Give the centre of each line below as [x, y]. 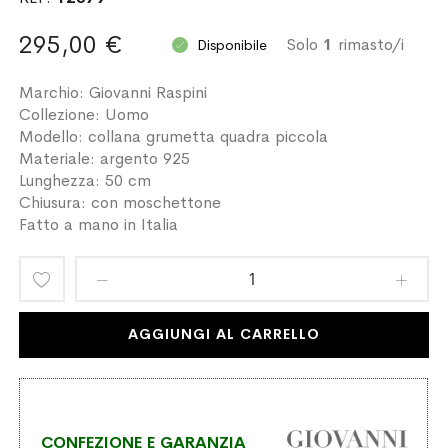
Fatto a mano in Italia [99, 224]
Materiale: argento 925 [105, 158]
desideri [84, 417]
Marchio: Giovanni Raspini [113, 92]
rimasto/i [369, 44]
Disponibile [232, 44]
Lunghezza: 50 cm [85, 180]
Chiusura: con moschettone [120, 202]
